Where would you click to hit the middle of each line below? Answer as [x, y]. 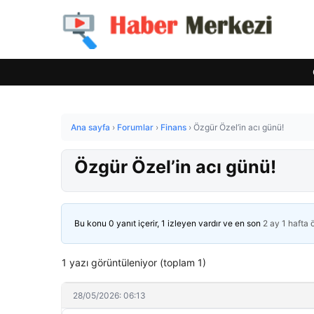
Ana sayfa [90, 127]
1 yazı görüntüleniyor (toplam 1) [134, 262]
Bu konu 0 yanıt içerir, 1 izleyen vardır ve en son [169, 223]
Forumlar [135, 127]
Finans [173, 127]
